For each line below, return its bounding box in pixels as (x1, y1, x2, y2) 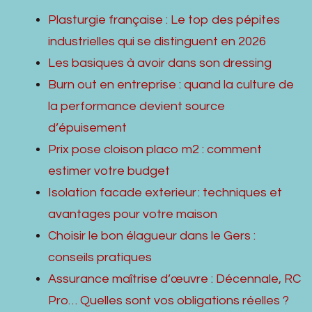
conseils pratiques (48, 251, 152, 264)
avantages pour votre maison (48, 208, 217, 221)
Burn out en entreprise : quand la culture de (48, 78, 294, 91)
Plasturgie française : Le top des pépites (48, 13, 280, 26)
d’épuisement (48, 121, 127, 134)
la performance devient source (48, 100, 225, 113)
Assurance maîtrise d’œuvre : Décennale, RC (48, 272, 301, 286)
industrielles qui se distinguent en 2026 (48, 35, 266, 48)
